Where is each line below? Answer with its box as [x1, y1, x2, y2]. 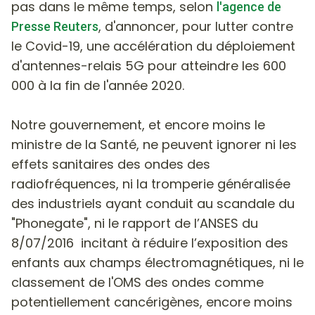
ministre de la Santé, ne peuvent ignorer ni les [11, 135, 297, 153]
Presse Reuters [11, 18, 98, 34]
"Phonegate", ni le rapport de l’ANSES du [11, 214, 258, 232]
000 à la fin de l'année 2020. [11, 76, 184, 94]
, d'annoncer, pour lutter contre [98, 17, 293, 35]
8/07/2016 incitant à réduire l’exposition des [11, 233, 288, 252]
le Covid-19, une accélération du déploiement [11, 37, 295, 55]
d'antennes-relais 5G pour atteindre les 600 [11, 56, 286, 75]
